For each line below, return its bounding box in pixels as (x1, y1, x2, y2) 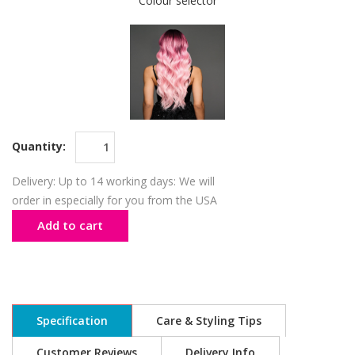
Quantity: (12, 138, 69, 154)
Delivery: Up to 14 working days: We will (12, 173, 215, 189)
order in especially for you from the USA (12, 192, 217, 208)
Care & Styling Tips (156, 312, 261, 328)
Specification (36, 312, 108, 328)
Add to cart (37, 216, 103, 233)
